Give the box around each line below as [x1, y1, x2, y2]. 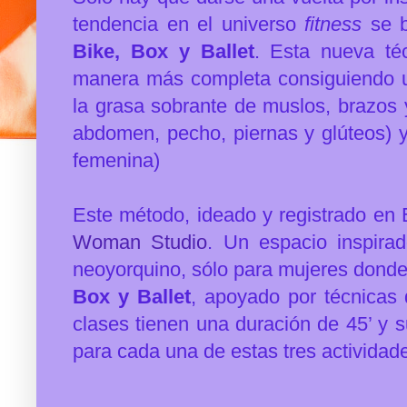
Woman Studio [73, 230, 208, 253]
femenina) [73, 148, 160, 172]
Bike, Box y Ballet [73, 39, 254, 63]
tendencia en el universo [73, 12, 304, 35]
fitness [304, 12, 362, 35]
